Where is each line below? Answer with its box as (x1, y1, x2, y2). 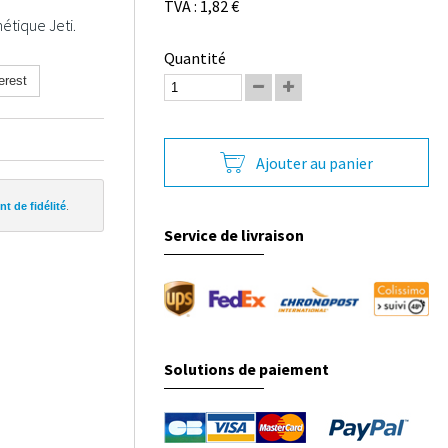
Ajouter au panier (256, 152, 374, 173)
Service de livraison (164, 225, 305, 245)
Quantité (164, 48, 227, 68)
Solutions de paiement (164, 359, 330, 380)
